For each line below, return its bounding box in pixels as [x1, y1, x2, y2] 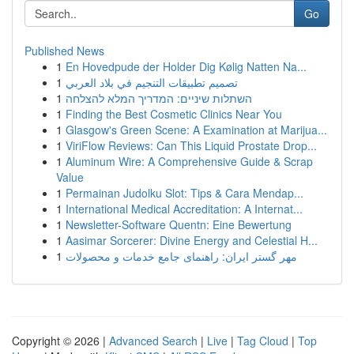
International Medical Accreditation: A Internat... [66, 201, 303, 217]
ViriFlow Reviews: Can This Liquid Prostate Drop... [66, 137, 317, 153]
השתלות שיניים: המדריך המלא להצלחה [66, 90, 252, 106]
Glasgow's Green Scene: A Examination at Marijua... [66, 122, 327, 137]
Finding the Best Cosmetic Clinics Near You [66, 106, 282, 122]
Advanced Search [109, 333, 198, 348]
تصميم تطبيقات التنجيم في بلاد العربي [66, 74, 238, 90]
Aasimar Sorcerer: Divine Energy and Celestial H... [66, 232, 318, 248]
